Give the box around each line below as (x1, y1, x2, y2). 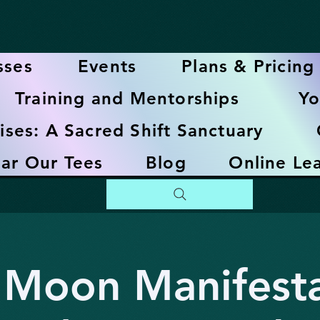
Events (77, 56, 137, 76)
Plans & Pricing (181, 56, 315, 76)
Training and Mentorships (14, 88, 239, 109)
